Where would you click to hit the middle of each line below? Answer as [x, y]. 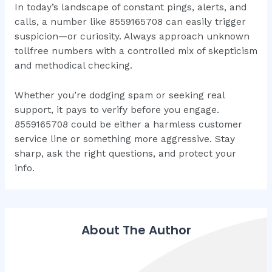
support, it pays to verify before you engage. [117, 110]
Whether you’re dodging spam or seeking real [119, 95]
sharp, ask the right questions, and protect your [125, 153]
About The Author [136, 230]
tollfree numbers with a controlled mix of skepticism [136, 51]
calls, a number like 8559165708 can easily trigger [130, 22]
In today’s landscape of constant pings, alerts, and [130, 8]
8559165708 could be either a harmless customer [128, 124]
